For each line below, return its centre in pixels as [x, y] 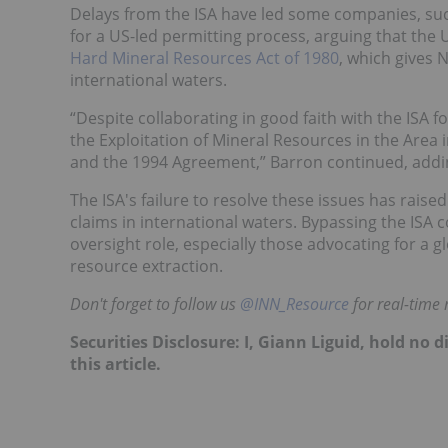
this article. [115, 364]
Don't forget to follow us [155, 304]
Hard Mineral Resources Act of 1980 [204, 58]
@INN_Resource [294, 304]
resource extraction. [146, 266]
